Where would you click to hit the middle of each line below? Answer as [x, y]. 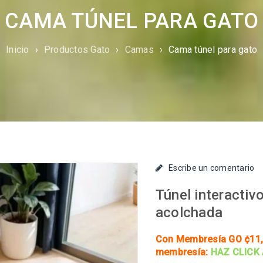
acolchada [189, 212]
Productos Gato [77, 49]
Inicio [18, 49]
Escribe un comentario [212, 168]
